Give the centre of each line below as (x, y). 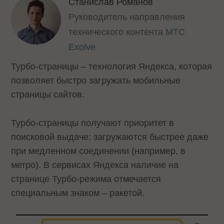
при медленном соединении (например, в (98, 151)
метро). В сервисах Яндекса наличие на (95, 165)
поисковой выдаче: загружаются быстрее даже (110, 137)
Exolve (82, 47)
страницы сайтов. (49, 94)
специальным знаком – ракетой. (79, 193)
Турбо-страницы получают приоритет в (93, 123)
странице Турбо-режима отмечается (86, 179)
